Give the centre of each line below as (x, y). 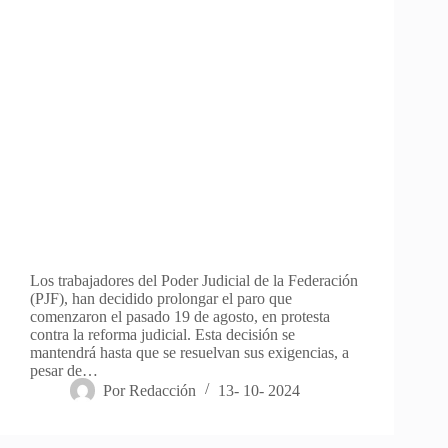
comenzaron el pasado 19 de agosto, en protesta (180, 316)
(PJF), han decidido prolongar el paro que (161, 298)
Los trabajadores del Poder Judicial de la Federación (194, 280)
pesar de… (64, 370)
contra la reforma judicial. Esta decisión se (162, 334)
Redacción (163, 390)
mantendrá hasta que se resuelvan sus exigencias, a (189, 352)
